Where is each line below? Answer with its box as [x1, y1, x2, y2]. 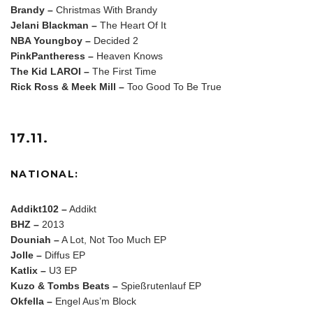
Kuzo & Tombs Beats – [10, 279, 118, 291]
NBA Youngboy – [10, 34, 91, 46]
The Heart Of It [97, 19, 166, 31]
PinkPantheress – [10, 50, 94, 61]
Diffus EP [42, 249, 85, 261]
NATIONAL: [10, 167, 79, 180]
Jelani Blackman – [10, 19, 97, 31]
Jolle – [10, 249, 42, 261]
